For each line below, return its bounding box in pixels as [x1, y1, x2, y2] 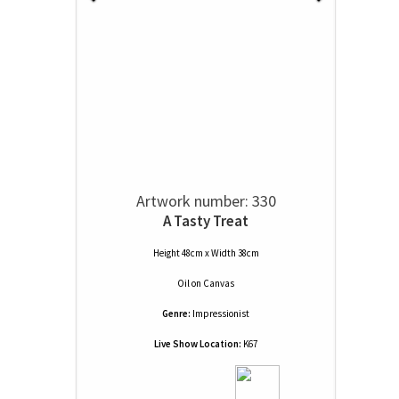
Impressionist [192, 307, 249, 320]
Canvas [203, 277, 234, 289]
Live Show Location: [154, 338, 241, 350]
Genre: [162, 307, 191, 320]
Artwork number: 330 [135, 191, 276, 211]
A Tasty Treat [163, 211, 248, 231]
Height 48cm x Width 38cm [152, 247, 259, 259]
